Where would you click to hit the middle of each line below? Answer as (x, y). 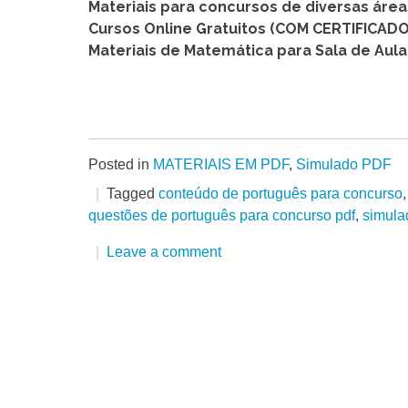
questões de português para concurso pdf (222, 216)
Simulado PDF (344, 165)
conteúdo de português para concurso (280, 194)
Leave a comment (164, 252)
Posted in (121, 165)
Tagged (133, 194)
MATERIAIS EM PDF (221, 165)
